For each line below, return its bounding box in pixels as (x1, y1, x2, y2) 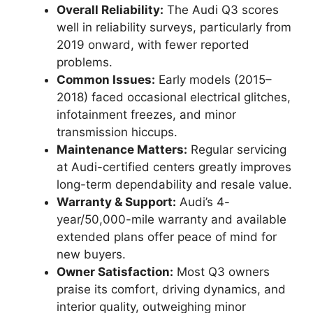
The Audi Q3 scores (163, 2, 279, 17)
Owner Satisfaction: (57, 264, 173, 279)
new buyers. (57, 247, 126, 261)
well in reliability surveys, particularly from (57, 20, 291, 34)
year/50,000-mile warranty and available (57, 212, 286, 226)
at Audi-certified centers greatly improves (57, 159, 291, 174)
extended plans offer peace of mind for (57, 229, 277, 244)
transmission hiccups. (57, 124, 177, 139)
